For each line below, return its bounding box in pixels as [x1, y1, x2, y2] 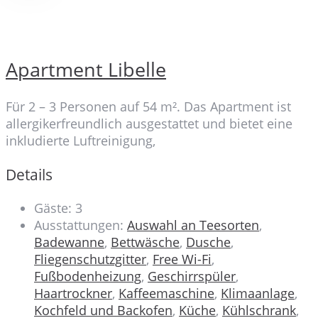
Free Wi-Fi [153, 251, 212, 268]
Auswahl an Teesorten [127, 216, 259, 234]
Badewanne [34, 234, 104, 251]
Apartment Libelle [6, 55, 166, 82]
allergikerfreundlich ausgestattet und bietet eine [6, 115, 292, 133]
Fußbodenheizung [34, 268, 141, 285]
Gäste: [34, 199, 72, 217]
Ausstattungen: [34, 216, 124, 234]
